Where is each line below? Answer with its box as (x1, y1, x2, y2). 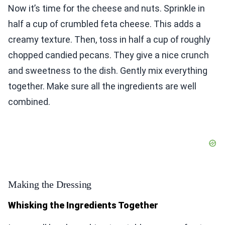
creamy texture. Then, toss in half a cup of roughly (8, 34, 210, 45)
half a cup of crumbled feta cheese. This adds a (8, 19, 201, 30)
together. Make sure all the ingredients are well (8, 81, 196, 92)
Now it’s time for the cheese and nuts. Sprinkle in (8, 3, 205, 14)
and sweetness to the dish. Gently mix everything (8, 65, 207, 76)
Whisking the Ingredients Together (8, 200, 158, 211)
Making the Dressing (8, 179, 92, 190)
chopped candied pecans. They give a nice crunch (8, 50, 209, 61)
